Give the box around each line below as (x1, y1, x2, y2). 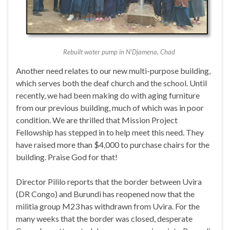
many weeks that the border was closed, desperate (16, 214, 193, 224)
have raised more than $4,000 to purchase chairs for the (16, 140, 209, 150)
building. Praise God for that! (16, 152, 118, 162)
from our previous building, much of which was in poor (16, 103, 204, 113)
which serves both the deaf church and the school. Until (16, 78, 207, 88)
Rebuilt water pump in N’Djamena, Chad (63, 48, 175, 56)
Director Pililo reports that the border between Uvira (16, 177, 202, 187)
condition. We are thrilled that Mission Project (16, 115, 178, 125)
